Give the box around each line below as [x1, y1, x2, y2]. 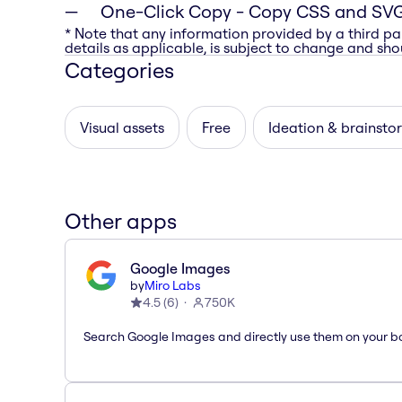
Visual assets [80, 118, 164, 136]
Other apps [65, 206, 177, 234]
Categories [65, 56, 174, 83]
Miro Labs [144, 276, 201, 293]
